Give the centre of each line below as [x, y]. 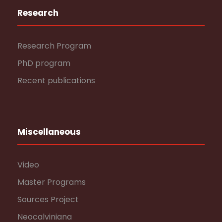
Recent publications [56, 81]
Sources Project [48, 199]
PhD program [44, 63]
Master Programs [52, 182]
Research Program [54, 46]
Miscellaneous [49, 132]
